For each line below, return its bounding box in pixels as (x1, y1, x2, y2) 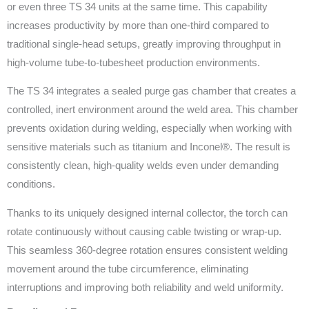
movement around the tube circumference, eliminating (7, 263, 248, 275)
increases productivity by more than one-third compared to (7, 19, 269, 31)
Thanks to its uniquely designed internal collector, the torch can (7, 207, 288, 219)
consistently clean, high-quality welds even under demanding (7, 160, 279, 172)
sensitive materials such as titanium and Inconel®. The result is (7, 141, 290, 153)
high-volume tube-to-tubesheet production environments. (7, 57, 260, 68)
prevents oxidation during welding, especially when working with (7, 123, 292, 134)
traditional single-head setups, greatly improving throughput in (7, 38, 281, 50)
